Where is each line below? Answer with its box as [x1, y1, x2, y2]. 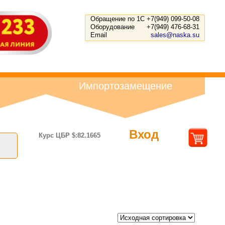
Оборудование [90, 23, 135, 31]
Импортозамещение [79, 80, 172, 91]
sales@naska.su [151, 31, 199, 39]
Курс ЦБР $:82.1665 [39, 132, 101, 139]
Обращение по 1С [90, 15, 145, 23]
